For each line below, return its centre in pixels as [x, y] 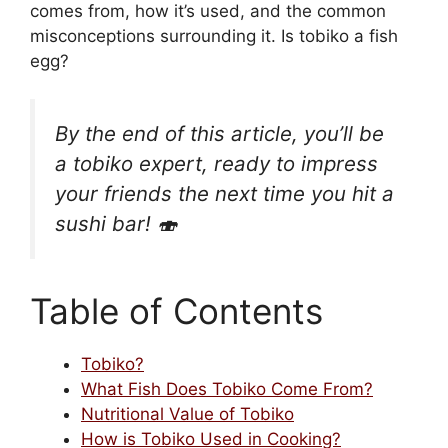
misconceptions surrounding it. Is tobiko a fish [214, 35]
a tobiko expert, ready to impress [216, 164]
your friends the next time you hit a [224, 194]
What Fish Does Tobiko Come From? [227, 388]
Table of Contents [176, 310]
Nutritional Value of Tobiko [187, 413]
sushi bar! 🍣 [116, 224]
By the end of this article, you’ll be [219, 134]
